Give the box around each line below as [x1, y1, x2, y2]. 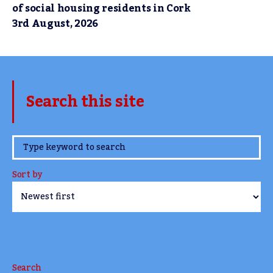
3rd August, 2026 [12, 14, 98, 34]
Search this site [26, 87, 144, 117]
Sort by [12, 166, 43, 183]
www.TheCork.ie [26, 129, 155, 160]
